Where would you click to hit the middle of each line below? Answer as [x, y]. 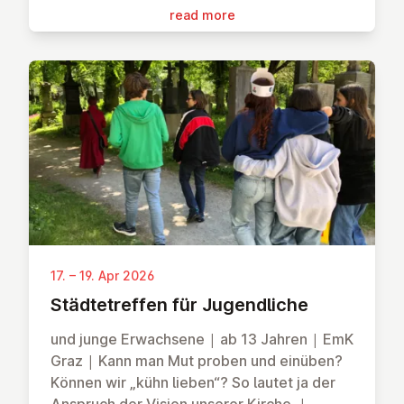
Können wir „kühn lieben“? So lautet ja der [193, 383]
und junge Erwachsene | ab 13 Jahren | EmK [202, 340]
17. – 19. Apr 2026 [102, 276]
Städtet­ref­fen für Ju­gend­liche [179, 305]
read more [202, 15]
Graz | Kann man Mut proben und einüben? [197, 361]
